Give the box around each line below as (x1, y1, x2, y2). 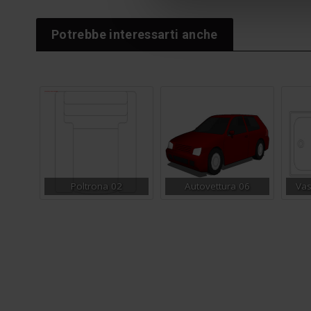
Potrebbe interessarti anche (51, 26, 218, 42)
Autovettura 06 (185, 179, 250, 192)
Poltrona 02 (71, 179, 122, 192)
